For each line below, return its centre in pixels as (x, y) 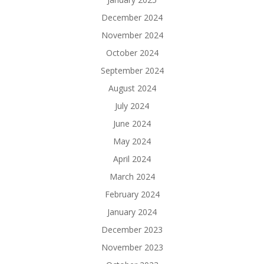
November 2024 (132, 35)
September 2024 (132, 71)
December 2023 (132, 230)
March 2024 (132, 177)
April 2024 (132, 159)
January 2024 (132, 212)
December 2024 (132, 18)
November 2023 (132, 247)
